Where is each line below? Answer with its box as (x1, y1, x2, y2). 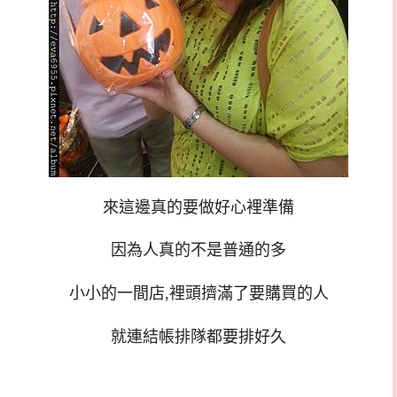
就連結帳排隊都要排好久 (111, 327, 286, 346)
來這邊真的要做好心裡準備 (103, 198, 294, 216)
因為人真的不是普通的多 (111, 241, 286, 260)
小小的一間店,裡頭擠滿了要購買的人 (68, 284, 329, 303)
